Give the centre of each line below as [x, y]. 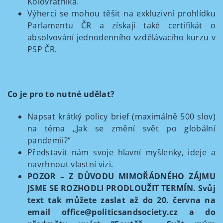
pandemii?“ [49, 140]
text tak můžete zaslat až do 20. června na [121, 200]
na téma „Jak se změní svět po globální [121, 128]
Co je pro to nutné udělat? [61, 94]
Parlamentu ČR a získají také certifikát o [121, 25]
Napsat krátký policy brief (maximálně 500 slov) [121, 116]
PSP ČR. [42, 49]
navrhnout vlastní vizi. [70, 164]
